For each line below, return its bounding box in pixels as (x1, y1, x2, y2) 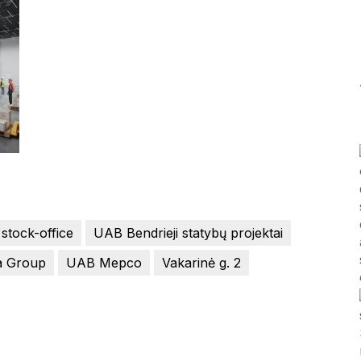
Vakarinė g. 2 (162, 255, 241, 272)
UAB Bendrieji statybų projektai (93, 225, 283, 242)
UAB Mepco (66, 255, 142, 272)
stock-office (2, 225, 73, 242)
